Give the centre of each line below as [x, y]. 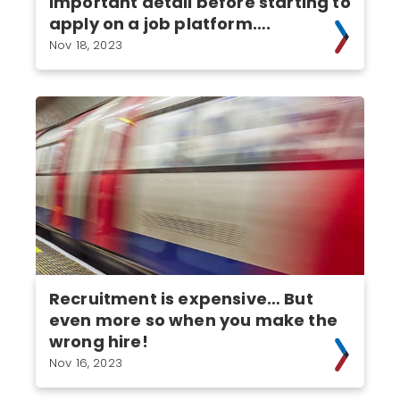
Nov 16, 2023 [86, 363]
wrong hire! [99, 342]
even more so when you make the [193, 320]
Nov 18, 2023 [86, 45]
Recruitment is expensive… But [181, 299]
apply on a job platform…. [160, 24]
